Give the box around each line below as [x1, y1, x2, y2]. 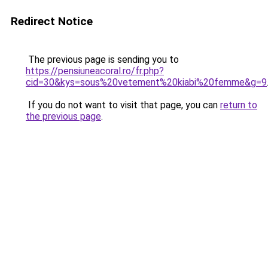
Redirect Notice [11, 14, 93, 28]
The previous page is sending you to [26, 54, 179, 65]
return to [220, 99, 257, 111]
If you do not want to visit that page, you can [26, 99, 220, 111]
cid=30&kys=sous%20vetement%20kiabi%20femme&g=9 [26, 77, 267, 88]
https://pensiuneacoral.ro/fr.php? [26, 65, 164, 77]
